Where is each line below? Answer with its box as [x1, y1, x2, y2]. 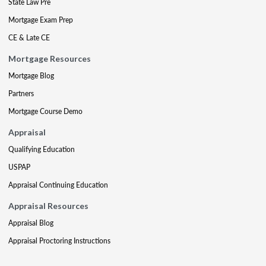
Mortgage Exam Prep [8, 15, 73, 25]
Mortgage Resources [8, 53, 91, 64]
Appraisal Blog [8, 218, 53, 228]
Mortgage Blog [8, 71, 54, 81]
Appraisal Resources [8, 201, 88, 211]
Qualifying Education [8, 144, 75, 154]
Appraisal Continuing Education [8, 180, 108, 190]
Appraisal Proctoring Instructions [8, 236, 110, 246]
